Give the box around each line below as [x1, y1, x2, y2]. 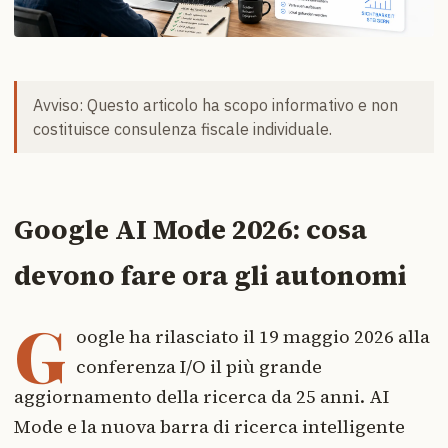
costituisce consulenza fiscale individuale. [33, 119, 332, 140]
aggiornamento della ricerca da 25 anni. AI [14, 383, 389, 409]
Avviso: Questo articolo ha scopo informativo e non [33, 95, 398, 116]
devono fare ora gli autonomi [14, 257, 407, 295]
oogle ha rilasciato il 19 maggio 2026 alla [76, 323, 430, 349]
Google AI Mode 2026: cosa [14, 211, 367, 249]
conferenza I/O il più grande [76, 353, 322, 379]
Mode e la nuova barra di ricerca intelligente [14, 413, 405, 439]
